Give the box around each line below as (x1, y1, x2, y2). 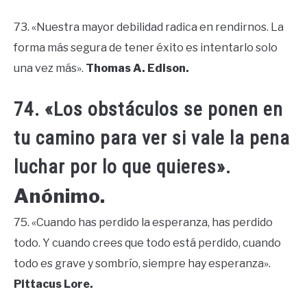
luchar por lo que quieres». (14, 155, 231, 178)
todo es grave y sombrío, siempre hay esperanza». (14, 256, 271, 270)
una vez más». (14, 62, 86, 75)
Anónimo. (14, 184, 106, 208)
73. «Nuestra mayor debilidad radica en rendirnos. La (14, 21, 284, 34)
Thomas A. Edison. (86, 62, 189, 75)
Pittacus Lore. (14, 277, 93, 291)
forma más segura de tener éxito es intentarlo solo (14, 41, 278, 55)
